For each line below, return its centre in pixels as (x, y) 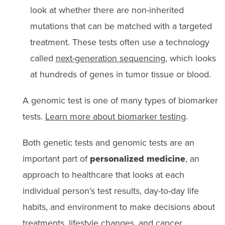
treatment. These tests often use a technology (120, 42)
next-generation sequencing (110, 58)
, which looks (190, 58)
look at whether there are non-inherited (107, 10)
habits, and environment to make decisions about (119, 207)
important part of (56, 158)
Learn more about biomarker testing (115, 116)
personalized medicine (137, 158)
